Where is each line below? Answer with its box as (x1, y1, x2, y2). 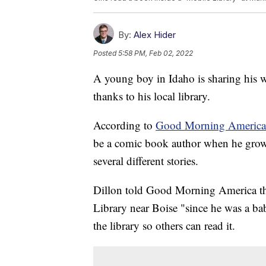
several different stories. (93, 153, 198, 169)
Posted (93, 49, 118, 58)
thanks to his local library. (93, 88, 210, 104)
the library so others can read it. (93, 218, 235, 233)
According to (93, 118, 156, 133)
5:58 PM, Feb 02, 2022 (118, 49, 193, 58)
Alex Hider (134, 29, 176, 41)
